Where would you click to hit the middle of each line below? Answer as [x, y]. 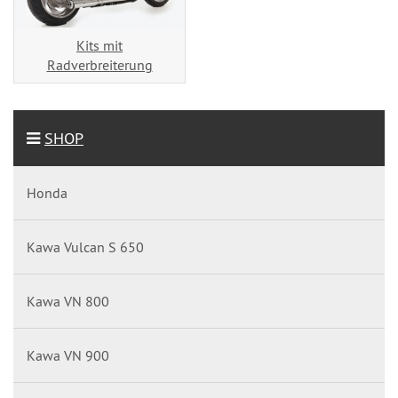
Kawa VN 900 [68, 355]
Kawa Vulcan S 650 [85, 247]
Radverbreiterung [99, 65]
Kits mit [99, 45]
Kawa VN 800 [68, 301]
